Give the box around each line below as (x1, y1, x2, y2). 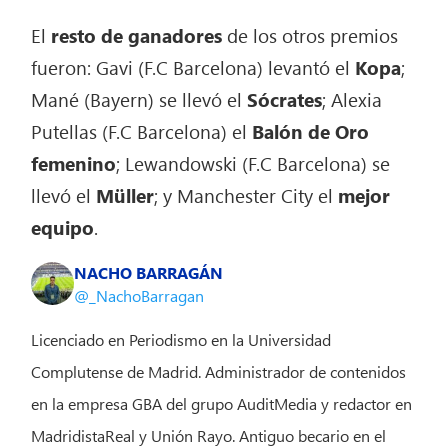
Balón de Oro (252, 117, 370, 144)
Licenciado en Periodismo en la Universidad (31, 328, 332, 350)
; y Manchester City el (154, 181, 339, 208)
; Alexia (322, 85, 383, 112)
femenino (31, 149, 117, 176)
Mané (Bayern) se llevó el (31, 85, 248, 112)
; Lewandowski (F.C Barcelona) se (116, 149, 391, 176)
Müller (96, 181, 155, 208)
